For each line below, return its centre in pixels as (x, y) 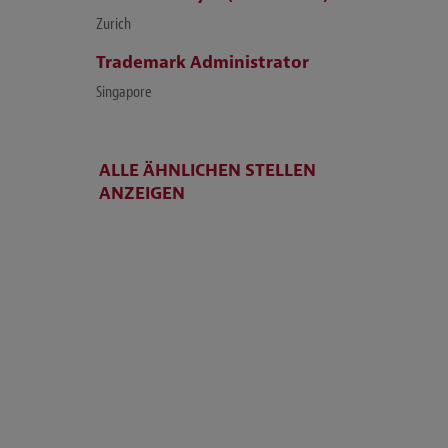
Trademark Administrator (202, 62)
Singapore (124, 92)
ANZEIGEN (142, 193)
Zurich (113, 24)
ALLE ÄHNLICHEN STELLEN (207, 170)
